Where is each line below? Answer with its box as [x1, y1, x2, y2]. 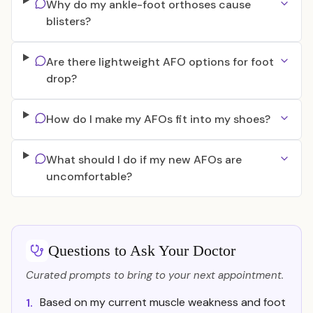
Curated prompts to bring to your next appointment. [26, 268, 284, 282]
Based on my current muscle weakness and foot [40, 295, 286, 310]
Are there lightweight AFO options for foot [45, 54, 274, 69]
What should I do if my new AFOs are [45, 152, 242, 167]
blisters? [45, 14, 91, 29]
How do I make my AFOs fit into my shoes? [45, 112, 270, 126]
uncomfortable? [45, 169, 132, 184]
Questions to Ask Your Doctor [48, 242, 235, 259]
